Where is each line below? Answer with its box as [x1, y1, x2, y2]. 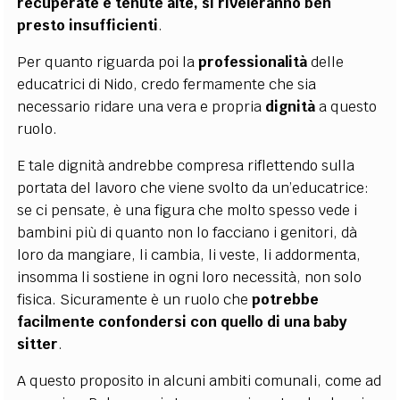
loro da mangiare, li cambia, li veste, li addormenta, [17, 245, 362, 264]
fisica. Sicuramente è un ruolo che [17, 289, 253, 309]
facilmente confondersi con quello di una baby [17, 312, 348, 331]
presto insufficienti [17, 15, 159, 35]
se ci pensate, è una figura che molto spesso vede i [17, 200, 358, 220]
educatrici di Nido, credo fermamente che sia [17, 74, 317, 94]
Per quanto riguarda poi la [17, 52, 199, 71]
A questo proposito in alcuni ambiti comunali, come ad [17, 371, 382, 390]
